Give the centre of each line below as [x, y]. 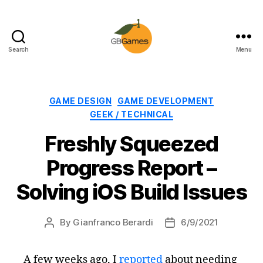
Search [18, 49]
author [63, 235]
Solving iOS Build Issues [131, 192]
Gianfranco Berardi [113, 222]
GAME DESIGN [80, 100]
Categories [157, 98]
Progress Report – [131, 168]
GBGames [155, 59]
